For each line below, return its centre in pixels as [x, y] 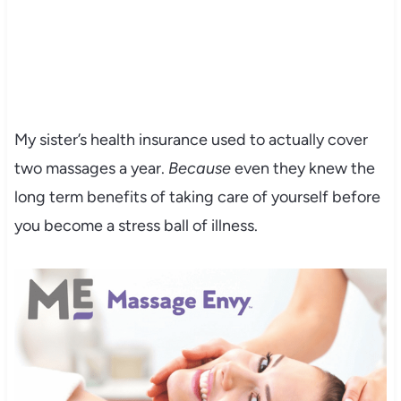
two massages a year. [91, 169]
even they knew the [303, 169]
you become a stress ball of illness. [136, 226]
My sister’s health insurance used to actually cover [191, 140]
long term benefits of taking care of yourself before [197, 197]
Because [199, 169]
